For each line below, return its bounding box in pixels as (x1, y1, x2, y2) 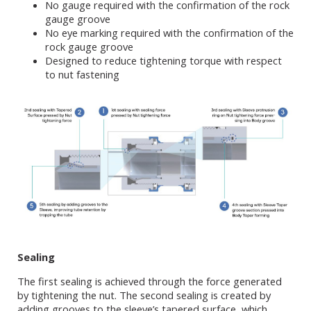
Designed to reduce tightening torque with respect (45, 53, 282, 67)
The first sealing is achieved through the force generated (17, 274, 282, 289)
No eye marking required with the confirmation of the (45, 25, 294, 40)
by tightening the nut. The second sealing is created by (17, 288, 271, 303)
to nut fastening (45, 67, 119, 81)
